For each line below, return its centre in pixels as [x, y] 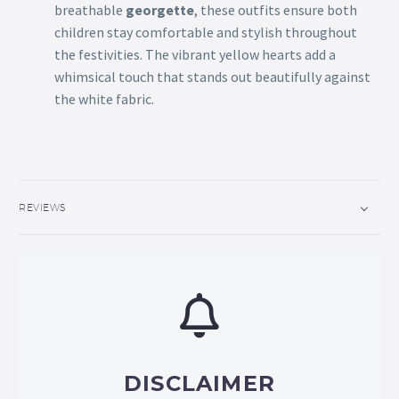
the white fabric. [104, 99]
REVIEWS [43, 207]
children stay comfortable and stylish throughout [206, 33]
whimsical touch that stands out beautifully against [212, 77]
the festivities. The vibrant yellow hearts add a [195, 55]
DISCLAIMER [199, 383]
